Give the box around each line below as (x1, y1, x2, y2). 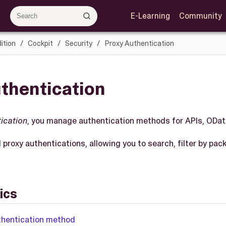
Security (65, 38, 92, 48)
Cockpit (27, 38, 53, 48)
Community (179, 11, 222, 21)
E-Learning (130, 11, 170, 21)
